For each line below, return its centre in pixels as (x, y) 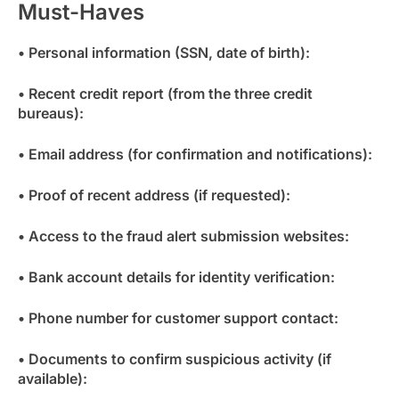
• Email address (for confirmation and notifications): (195, 155)
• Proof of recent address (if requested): (154, 195)
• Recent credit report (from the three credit (165, 94)
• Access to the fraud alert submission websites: (183, 236)
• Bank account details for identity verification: (176, 277)
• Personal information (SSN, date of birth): (164, 53)
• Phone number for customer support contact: (178, 318)
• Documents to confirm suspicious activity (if (175, 359)
